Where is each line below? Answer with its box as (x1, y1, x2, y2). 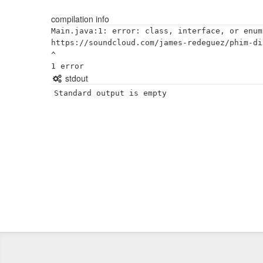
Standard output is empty (54, 89, 167, 97)
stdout (62, 72, 88, 84)
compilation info (51, 13, 109, 25)
